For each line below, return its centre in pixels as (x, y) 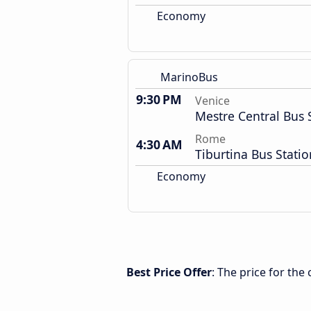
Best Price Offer (169, 272)
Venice (212, 101)
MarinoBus (189, 77)
